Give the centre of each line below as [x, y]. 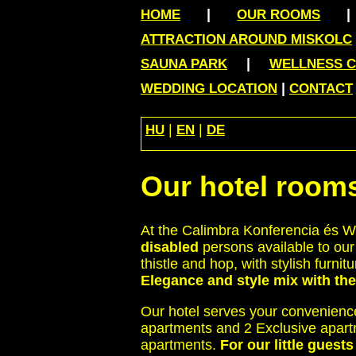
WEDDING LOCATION [209, 89]
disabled [170, 248]
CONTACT [321, 89]
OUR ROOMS [279, 15]
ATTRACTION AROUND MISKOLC [246, 39]
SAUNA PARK [184, 64]
